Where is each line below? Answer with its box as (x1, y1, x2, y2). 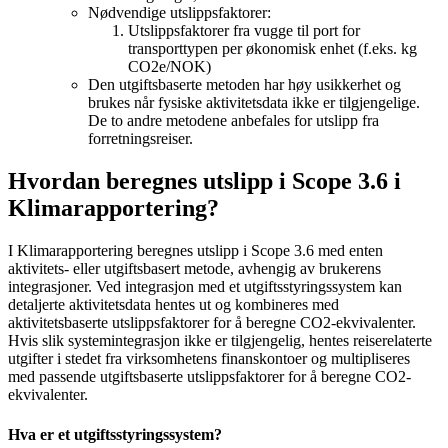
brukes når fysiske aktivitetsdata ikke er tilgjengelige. (88, 94, 420, 112)
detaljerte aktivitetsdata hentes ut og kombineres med (8, 296, 339, 314)
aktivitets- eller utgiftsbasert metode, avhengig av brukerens (8, 260, 381, 278)
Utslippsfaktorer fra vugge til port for (128, 22, 360, 40)
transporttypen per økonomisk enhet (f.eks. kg (128, 40, 417, 58)
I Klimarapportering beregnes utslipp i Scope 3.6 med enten (8, 242, 383, 260)
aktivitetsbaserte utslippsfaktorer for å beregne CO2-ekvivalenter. (8, 314, 416, 332)
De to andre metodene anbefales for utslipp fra (88, 112, 379, 130)
